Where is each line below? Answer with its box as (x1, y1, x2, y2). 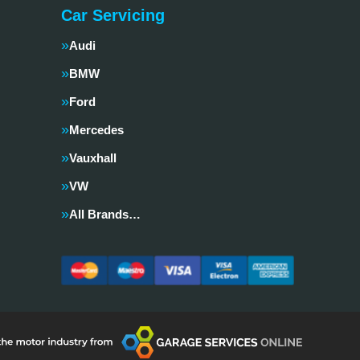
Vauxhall (69, 151, 117, 165)
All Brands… (69, 207, 141, 221)
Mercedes (69, 123, 124, 137)
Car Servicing (61, 6, 165, 24)
